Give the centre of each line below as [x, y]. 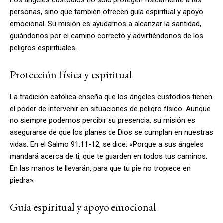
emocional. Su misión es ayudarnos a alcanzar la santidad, [106, 24]
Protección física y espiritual [71, 74]
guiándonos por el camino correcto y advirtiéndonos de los [107, 36]
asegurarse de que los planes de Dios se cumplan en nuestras [111, 132]
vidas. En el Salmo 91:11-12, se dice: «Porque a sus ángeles [107, 144]
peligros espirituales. [43, 48]
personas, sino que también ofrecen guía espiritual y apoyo [107, 12]
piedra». [22, 180]
